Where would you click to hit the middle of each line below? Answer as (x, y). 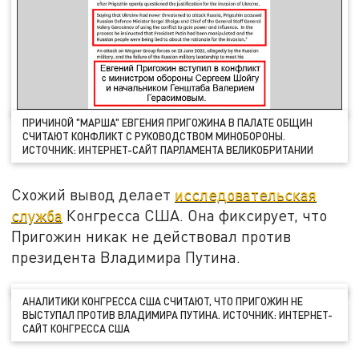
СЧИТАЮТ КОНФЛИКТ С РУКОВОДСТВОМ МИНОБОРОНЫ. (154, 137)
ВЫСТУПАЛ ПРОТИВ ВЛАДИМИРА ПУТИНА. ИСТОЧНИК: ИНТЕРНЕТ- (178, 315)
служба (37, 215)
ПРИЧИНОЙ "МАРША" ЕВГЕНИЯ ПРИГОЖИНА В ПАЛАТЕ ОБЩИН (168, 123)
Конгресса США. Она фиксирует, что (195, 215)
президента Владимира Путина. (126, 256)
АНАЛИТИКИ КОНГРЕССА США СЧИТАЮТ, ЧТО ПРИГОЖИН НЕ (163, 302)
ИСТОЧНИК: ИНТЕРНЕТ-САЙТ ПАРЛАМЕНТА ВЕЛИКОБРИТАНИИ (173, 150)
